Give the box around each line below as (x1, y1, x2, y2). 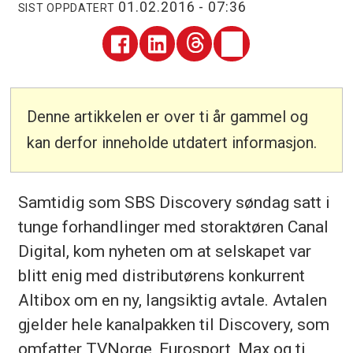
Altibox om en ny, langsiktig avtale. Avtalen (17, 289, 327, 310)
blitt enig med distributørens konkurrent (17, 265, 305, 285)
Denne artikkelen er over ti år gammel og (27, 107, 309, 127)
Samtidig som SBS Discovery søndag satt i (17, 191, 330, 212)
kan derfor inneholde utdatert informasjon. (27, 133, 318, 153)
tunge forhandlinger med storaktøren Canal (17, 216, 329, 236)
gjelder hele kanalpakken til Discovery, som (17, 314, 329, 334)
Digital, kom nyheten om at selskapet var (17, 240, 311, 261)
